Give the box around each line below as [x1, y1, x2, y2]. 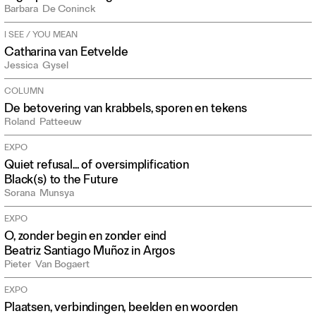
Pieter [4, 257, 31, 274]
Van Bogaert [35, 257, 90, 274]
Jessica [4, 59, 38, 75]
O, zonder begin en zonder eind [4, 227, 167, 248]
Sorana [4, 186, 35, 203]
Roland [4, 115, 35, 132]
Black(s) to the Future [4, 171, 119, 192]
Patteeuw [39, 115, 82, 132]
